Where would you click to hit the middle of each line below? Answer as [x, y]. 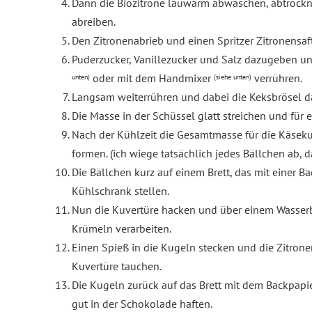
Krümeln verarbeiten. [123, 229]
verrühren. [278, 78]
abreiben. [94, 22]
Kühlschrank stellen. [120, 191]
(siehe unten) [233, 77]
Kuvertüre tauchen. [118, 266]
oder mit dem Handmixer [152, 78]
